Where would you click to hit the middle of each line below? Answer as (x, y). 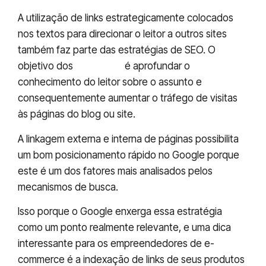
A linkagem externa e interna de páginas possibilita (128, 139)
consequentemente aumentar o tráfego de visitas (128, 98)
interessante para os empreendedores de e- (116, 244)
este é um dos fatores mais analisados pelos (115, 171)
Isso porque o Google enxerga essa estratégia (120, 212)
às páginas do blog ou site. (77, 114)
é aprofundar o (157, 66)
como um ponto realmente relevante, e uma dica (124, 228)
